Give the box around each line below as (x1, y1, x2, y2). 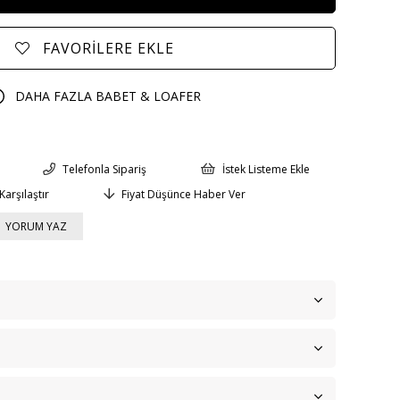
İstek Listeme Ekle (221, 162, 310, 178)
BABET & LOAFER (95, 87, 201, 104)
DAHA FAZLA (14, 87, 96, 104)
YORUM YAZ (5, 219, 67, 235)
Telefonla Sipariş (62, 162, 146, 178)
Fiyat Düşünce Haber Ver (121, 187, 246, 203)
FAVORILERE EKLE (42, 37, 174, 58)
